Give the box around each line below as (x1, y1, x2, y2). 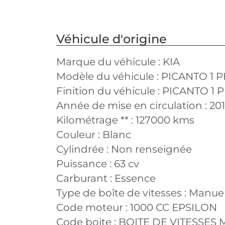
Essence (115, 172, 156, 184)
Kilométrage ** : (56, 114, 136, 126)
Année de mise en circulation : (56, 99, 209, 111)
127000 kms (136, 114, 194, 126)
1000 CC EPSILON (130, 201, 217, 213)
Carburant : (56, 172, 115, 184)
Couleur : (56, 129, 102, 141)
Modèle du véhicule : (56, 70, 161, 82)
